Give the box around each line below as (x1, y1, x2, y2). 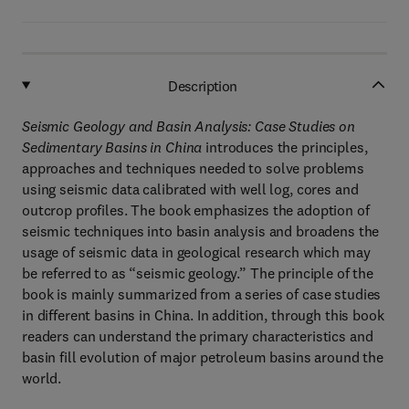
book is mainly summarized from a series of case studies (22, 285, 382, 303)
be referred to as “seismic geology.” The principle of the (22, 264, 374, 282)
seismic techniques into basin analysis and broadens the (22, 222, 380, 240)
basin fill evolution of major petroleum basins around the (22, 348, 384, 366)
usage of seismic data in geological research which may (22, 243, 371, 261)
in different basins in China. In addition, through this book (22, 306, 384, 324)
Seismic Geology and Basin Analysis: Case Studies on (22, 117, 355, 135)
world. (22, 369, 62, 387)
